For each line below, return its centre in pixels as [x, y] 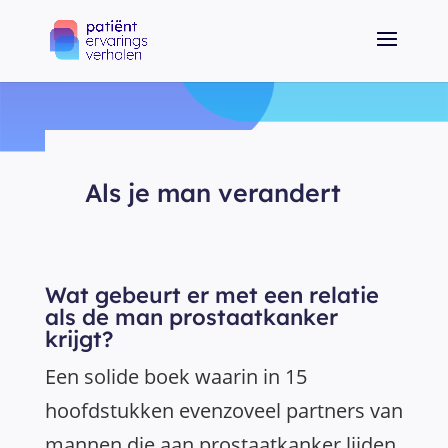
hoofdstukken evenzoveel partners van [224, 410]
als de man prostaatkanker [191, 317]
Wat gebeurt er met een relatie [212, 295]
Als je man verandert [212, 192]
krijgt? [79, 339]
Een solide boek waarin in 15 [176, 376]
